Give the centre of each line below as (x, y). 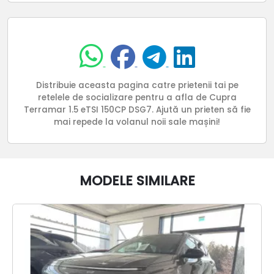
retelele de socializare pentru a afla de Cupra (137, 98)
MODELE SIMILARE (137, 181)
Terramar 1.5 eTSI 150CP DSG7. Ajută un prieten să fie (137, 110)
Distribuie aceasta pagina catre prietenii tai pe (137, 86)
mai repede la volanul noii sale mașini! (137, 122)
